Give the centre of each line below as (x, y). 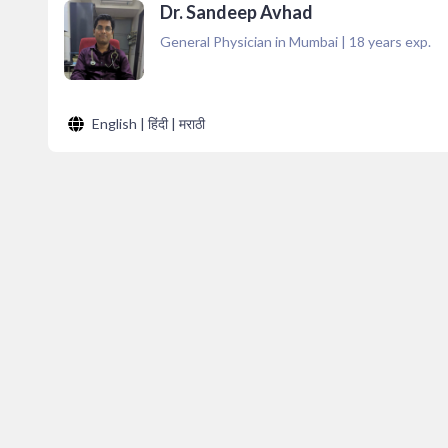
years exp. (398, 41)
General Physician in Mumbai (249, 41)
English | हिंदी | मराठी (148, 123)
